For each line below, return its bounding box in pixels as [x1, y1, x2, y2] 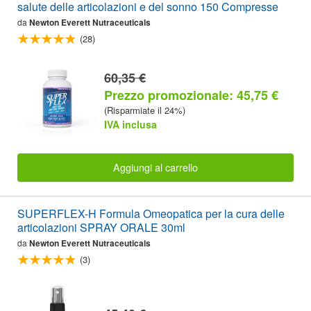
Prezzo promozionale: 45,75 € [104, 85, 278, 104]
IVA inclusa [104, 117, 157, 131]
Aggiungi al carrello [113, 160, 198, 175]
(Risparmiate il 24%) [104, 103, 185, 117]
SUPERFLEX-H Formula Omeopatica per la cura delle [17, 205, 285, 221]
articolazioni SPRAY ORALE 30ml [17, 219, 185, 235]
